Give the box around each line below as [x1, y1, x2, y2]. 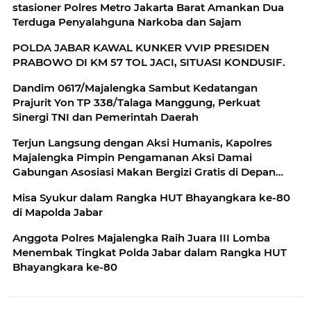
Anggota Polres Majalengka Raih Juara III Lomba [12, 230, 270, 244]
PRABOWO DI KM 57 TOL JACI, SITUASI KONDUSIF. [12, 55, 285, 69]
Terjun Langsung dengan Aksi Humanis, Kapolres [12, 135, 272, 149]
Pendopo [12, 179, 61, 193]
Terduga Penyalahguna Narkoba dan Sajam [12, 15, 242, 28]
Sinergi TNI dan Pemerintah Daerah [12, 110, 199, 124]
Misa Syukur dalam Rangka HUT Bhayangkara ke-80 [12, 190, 290, 204]
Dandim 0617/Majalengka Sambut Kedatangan [12, 81, 258, 94]
